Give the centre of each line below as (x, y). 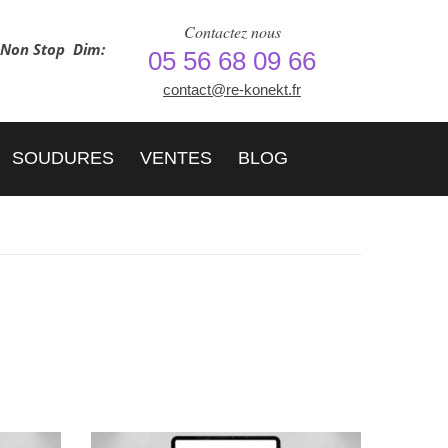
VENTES (176, 158)
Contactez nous (232, 31)
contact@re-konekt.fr (232, 89)
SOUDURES (63, 158)
